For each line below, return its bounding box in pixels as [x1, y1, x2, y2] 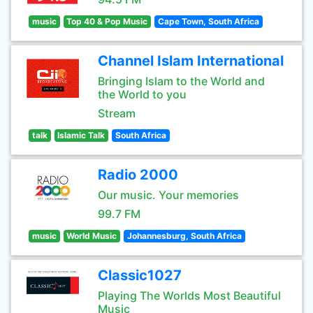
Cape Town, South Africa [157, 16, 259, 27]
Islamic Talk [57, 130, 105, 140]
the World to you [98, 87, 187, 101]
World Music [66, 231, 117, 241]
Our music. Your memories [98, 188, 239, 202]
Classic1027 [98, 267, 182, 284]
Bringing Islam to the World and [98, 74, 265, 88]
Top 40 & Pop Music [66, 16, 148, 27]
